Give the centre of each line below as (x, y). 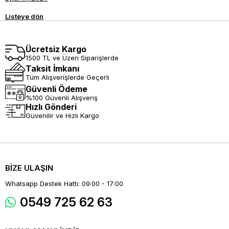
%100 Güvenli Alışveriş (62, 97)
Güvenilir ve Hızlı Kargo (62, 116)
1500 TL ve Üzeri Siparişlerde (72, 58)
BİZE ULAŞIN (29, 168)
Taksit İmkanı (52, 69)
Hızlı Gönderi (51, 107)
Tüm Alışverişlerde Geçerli (67, 77)
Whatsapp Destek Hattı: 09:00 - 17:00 (64, 184)
